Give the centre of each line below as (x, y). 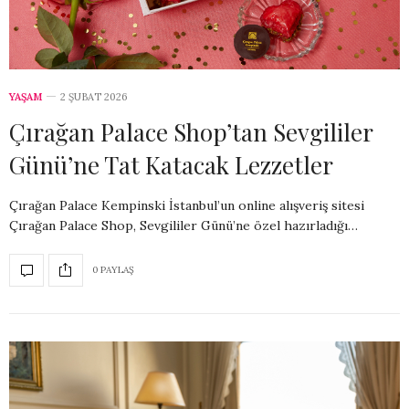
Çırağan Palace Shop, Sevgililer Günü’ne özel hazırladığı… (184, 225)
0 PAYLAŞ (113, 270)
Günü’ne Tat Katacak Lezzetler (171, 164)
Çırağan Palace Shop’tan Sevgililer (191, 131)
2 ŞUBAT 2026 (94, 96)
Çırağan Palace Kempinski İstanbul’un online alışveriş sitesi (187, 205)
